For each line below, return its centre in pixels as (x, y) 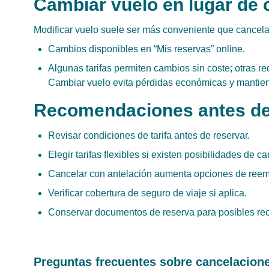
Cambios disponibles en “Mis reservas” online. (147, 49)
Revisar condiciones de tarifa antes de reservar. (149, 135)
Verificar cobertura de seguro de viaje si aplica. (147, 193)
